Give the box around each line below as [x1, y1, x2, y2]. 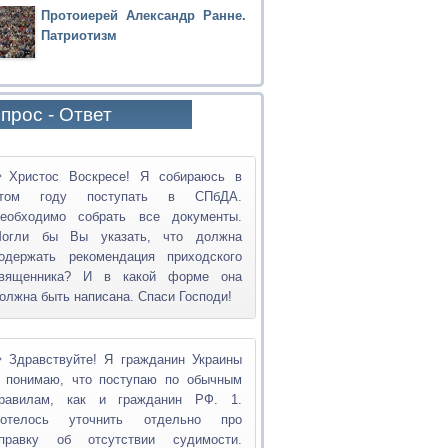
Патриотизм [40, 27, 117, 43]
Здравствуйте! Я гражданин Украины [8, 351, 242, 367]
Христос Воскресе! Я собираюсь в [8, 169, 242, 185]
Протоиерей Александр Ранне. [40, 7, 246, 23]
